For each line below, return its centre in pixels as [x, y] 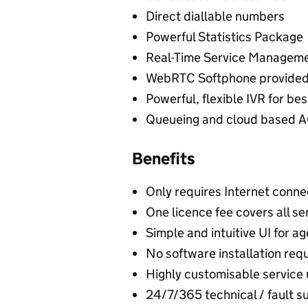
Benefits [164, 158]
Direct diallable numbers [215, 16]
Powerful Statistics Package [224, 37]
